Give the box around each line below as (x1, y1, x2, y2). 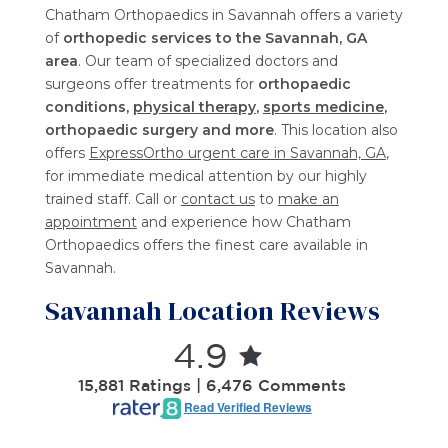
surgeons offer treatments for (44, 75, 258, 94)
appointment (44, 213, 137, 232)
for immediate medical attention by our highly (44, 167, 367, 186)
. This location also (273, 121, 398, 140)
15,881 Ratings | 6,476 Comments (78, 378, 347, 394)
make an (277, 190, 339, 209)
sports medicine (262, 98, 384, 117)
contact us (180, 190, 255, 209)
